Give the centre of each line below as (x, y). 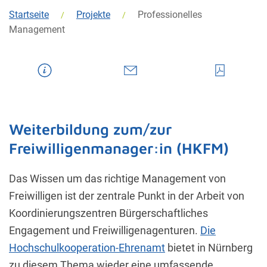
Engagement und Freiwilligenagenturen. (105, 230)
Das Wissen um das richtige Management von (117, 178)
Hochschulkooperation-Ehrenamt (87, 248)
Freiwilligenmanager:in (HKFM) (119, 148)
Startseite (29, 15)
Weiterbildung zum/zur (90, 129)
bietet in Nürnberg (209, 248)
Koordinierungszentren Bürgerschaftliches (108, 213)
